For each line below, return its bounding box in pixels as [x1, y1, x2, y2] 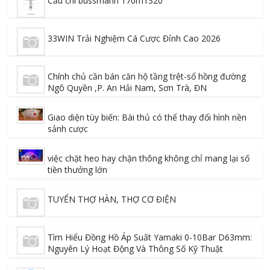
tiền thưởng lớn [48, 164, 108, 176]
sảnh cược [48, 123, 89, 135]
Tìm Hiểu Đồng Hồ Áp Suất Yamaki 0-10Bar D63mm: [48, 231, 253, 243]
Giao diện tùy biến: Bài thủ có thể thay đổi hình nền [48, 111, 247, 124]
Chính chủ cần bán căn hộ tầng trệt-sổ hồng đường [48, 71, 246, 83]
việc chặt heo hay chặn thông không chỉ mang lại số [48, 152, 250, 165]
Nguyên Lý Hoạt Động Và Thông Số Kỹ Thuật [48, 243, 224, 255]
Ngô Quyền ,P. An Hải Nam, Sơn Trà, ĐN [48, 82, 207, 94]
